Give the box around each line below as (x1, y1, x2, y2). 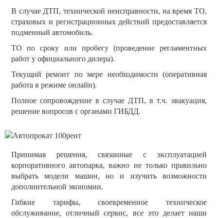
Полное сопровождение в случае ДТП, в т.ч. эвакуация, (11, 96, 207, 105)
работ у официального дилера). (11, 54, 115, 63)
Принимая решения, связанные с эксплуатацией (11, 150, 207, 159)
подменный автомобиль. (11, 28, 93, 36)
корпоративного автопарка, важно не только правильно (11, 161, 207, 170)
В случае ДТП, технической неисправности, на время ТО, (11, 6, 207, 15)
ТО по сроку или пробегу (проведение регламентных (11, 43, 207, 52)
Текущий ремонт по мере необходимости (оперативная (11, 70, 207, 78)
